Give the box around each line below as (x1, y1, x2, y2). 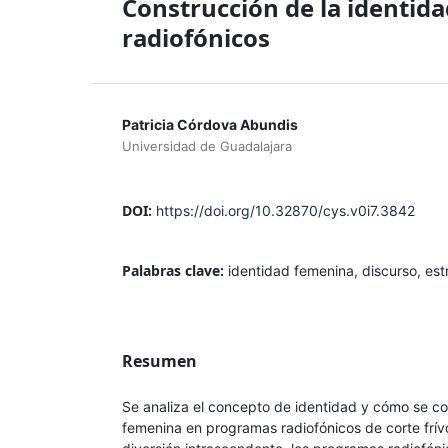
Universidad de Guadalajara (122, 137, 292, 154)
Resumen (122, 349, 197, 372)
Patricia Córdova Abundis (122, 115, 298, 133)
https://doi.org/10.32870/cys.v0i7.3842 (156, 201, 415, 219)
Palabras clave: (122, 260, 228, 280)
